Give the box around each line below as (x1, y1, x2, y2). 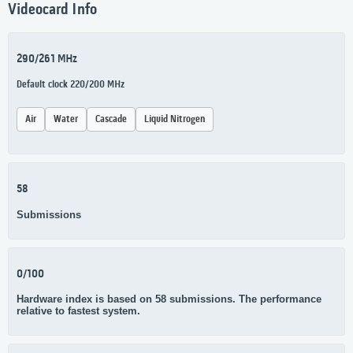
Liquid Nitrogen (144, 113, 205, 126)
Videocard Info (8, 2, 97, 20)
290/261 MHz (17, 52, 77, 66)
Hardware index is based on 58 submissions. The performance (17, 293, 321, 306)
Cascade (95, 113, 127, 126)
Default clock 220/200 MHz (17, 80, 124, 91)
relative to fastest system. (17, 305, 140, 318)
